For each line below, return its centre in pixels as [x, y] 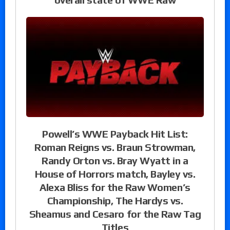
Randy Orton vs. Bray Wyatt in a [115, 160]
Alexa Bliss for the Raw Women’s [115, 187]
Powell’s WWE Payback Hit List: [115, 133]
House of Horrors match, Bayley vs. [115, 174]
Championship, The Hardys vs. [115, 200]
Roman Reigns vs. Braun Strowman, [115, 147]
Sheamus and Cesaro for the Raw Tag [115, 214]
